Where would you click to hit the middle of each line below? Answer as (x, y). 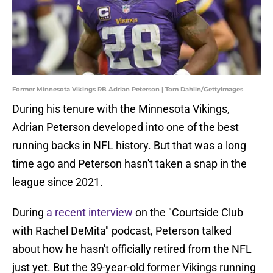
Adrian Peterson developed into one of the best (126, 127)
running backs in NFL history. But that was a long (129, 146)
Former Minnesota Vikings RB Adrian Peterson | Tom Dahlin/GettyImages (128, 90)
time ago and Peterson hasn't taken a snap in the (129, 164)
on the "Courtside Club (188, 213)
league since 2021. (58, 182)
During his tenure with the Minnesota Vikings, (121, 109)
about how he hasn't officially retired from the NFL (132, 249)
